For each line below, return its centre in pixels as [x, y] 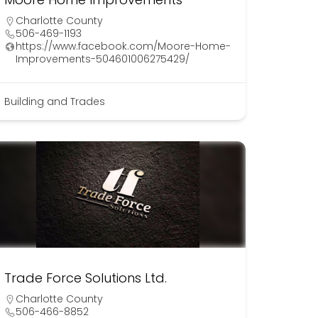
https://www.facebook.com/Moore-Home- [123, 46]
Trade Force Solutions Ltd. [85, 278]
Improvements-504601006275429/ [102, 59]
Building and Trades [54, 102]
